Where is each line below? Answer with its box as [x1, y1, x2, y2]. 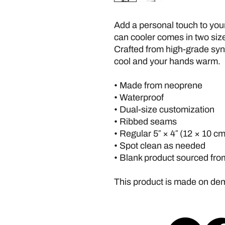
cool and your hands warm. [114, 56, 222, 66]
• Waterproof [114, 92, 164, 102]
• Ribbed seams [114, 116, 177, 127]
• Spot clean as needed [114, 140, 205, 151]
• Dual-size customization [114, 104, 214, 115]
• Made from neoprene [114, 80, 204, 90]
